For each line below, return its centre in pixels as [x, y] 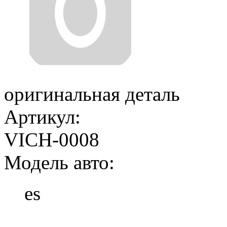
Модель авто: [59, 163]
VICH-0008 [52, 140]
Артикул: [42, 117]
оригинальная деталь [92, 94]
